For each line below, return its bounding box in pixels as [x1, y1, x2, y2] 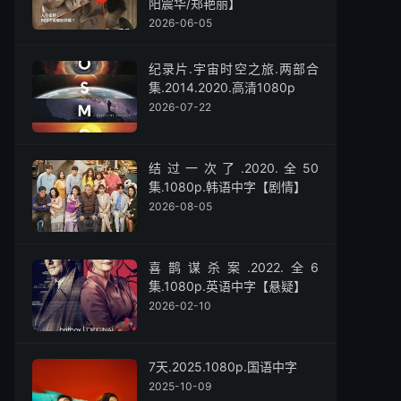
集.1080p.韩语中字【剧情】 [149, 179, 306, 194]
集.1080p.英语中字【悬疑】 [149, 278, 306, 294]
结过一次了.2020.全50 [149, 160, 319, 175]
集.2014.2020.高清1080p [149, 80, 295, 95]
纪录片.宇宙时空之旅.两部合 [149, 61, 319, 76]
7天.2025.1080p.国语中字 [149, 359, 297, 374]
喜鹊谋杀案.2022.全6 [149, 260, 319, 275]
